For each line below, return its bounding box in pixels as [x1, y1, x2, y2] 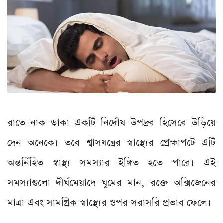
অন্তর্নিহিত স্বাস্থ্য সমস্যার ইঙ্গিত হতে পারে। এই [7, 156, 216, 170]
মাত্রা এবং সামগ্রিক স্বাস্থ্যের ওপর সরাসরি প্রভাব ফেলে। [7, 196, 214, 210]
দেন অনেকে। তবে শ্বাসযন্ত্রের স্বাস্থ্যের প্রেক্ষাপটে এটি [7, 136, 216, 150]
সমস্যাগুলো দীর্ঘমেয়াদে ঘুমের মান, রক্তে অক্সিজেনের [7, 176, 216, 190]
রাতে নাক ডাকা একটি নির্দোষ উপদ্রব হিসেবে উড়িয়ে [7, 116, 216, 130]
